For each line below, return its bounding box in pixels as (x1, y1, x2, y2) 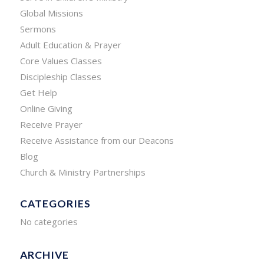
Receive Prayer (19, 118, 82, 130)
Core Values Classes (19, 55, 102, 67)
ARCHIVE (19, 249, 69, 261)
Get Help (19, 87, 57, 98)
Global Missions (19, 7, 83, 19)
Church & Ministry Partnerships (19, 166, 146, 178)
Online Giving (19, 103, 72, 114)
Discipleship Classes (19, 71, 101, 82)
